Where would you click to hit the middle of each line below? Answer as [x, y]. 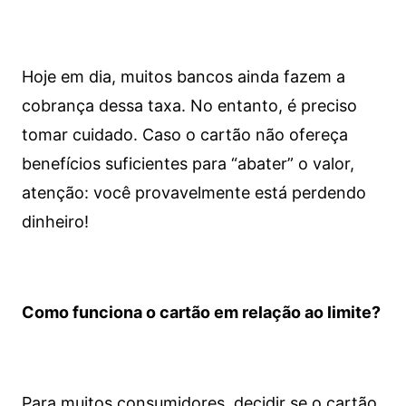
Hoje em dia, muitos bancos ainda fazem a [183, 77]
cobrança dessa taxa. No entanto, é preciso [189, 106]
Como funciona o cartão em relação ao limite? [201, 312]
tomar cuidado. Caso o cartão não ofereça [184, 135]
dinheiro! [55, 222]
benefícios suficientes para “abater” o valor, [188, 164]
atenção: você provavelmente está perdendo [193, 193]
